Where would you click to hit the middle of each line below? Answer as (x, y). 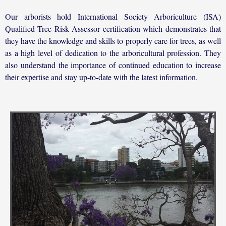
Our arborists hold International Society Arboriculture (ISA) (113, 16)
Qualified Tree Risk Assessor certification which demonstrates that (113, 28)
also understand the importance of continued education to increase (113, 65)
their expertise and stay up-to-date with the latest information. (101, 77)
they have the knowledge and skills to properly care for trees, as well (113, 40)
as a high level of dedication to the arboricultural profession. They (113, 52)
